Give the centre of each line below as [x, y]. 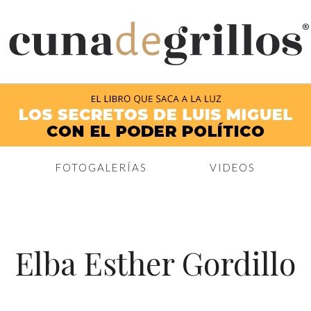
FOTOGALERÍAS [101, 168]
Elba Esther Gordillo [155, 262]
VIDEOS [232, 168]
